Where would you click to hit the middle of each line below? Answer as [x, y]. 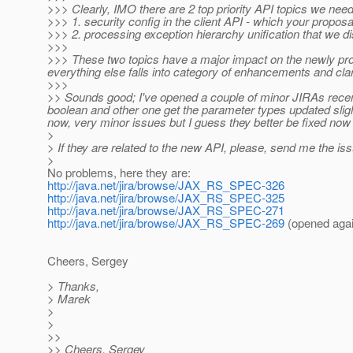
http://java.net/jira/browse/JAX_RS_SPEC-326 [166, 185]
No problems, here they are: [119, 173]
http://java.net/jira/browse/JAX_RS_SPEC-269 [166, 223]
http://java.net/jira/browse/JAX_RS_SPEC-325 [166, 198]
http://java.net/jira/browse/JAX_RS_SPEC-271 [166, 210]
